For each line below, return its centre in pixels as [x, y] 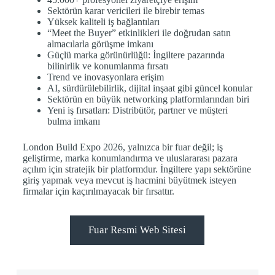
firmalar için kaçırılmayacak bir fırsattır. [98, 191]
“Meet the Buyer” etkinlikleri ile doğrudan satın [139, 33]
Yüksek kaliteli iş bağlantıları [103, 22]
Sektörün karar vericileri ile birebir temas [126, 11]
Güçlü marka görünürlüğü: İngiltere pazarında [136, 55]
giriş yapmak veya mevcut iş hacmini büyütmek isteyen [129, 180]
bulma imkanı [73, 121]
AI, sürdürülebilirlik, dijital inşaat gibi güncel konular [149, 88]
